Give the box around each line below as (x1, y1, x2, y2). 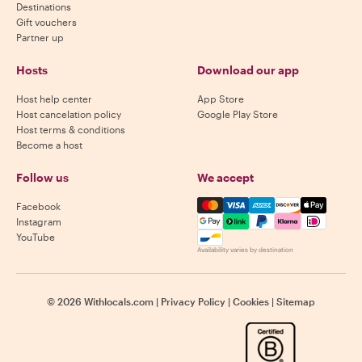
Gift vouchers (16, 16, 77, 27)
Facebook (16, 200, 61, 212)
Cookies (233, 296, 269, 307)
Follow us (16, 170, 69, 184)
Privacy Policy (161, 296, 225, 307)
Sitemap (276, 296, 315, 307)
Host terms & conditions (16, 124, 125, 135)
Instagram (16, 216, 61, 227)
